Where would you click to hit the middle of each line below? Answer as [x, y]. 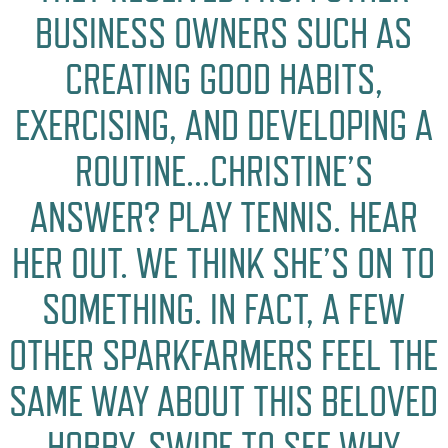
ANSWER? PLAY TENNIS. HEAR [223, 218]
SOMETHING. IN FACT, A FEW [224, 310]
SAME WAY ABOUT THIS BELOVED [224, 402]
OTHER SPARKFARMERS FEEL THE [224, 356]
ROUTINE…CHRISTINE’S [223, 172]
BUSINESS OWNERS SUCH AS [224, 34]
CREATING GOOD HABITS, [223, 80]
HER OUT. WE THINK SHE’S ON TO [224, 264]
